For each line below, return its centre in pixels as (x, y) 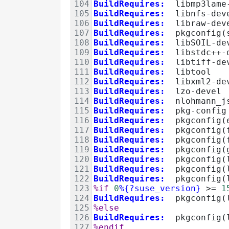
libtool (188, 72)
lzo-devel (193, 91)
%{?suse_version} (160, 188)
